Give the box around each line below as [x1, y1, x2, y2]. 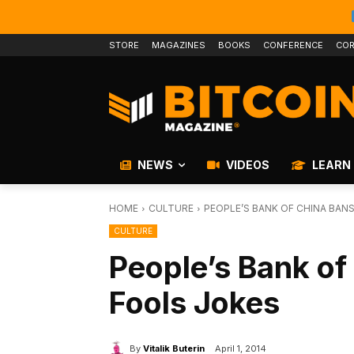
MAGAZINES [152, 40, 205, 51]
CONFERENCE [263, 40, 323, 51]
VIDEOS [224, 158, 269, 172]
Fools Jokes [109, 284, 280, 322]
